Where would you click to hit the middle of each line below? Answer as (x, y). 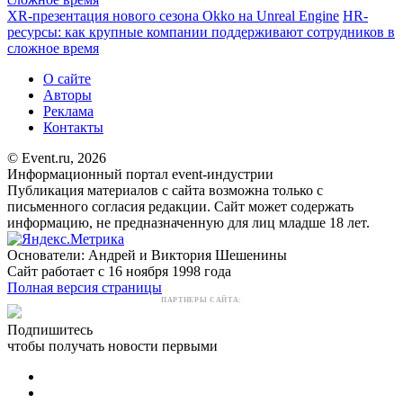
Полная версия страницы (85, 288)
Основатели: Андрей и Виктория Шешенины (147, 255)
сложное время (53, 49)
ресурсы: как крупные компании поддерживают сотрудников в (201, 32)
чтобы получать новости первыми (112, 346)
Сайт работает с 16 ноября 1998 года (119, 272)
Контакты (73, 128)
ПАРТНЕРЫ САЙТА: (201, 300)
